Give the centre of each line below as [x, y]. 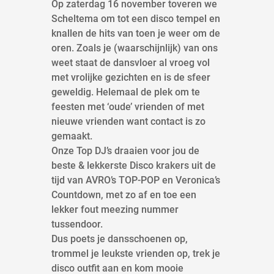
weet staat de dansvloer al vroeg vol [131, 63]
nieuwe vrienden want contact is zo [128, 122]
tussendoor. [77, 224]
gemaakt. [72, 136]
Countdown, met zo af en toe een [124, 195]
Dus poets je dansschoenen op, [120, 239]
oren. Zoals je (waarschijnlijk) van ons [135, 48]
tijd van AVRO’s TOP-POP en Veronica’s [136, 180]
